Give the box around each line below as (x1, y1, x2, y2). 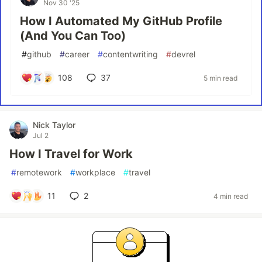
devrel (171, 49, 195, 59)
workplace (75, 167, 115, 177)
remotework (16, 167, 62, 177)
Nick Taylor (33, 120, 75, 130)
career (65, 49, 89, 59)
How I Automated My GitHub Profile (20, 14, 222, 28)
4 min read (213, 191, 248, 201)
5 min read (204, 73, 237, 82)
